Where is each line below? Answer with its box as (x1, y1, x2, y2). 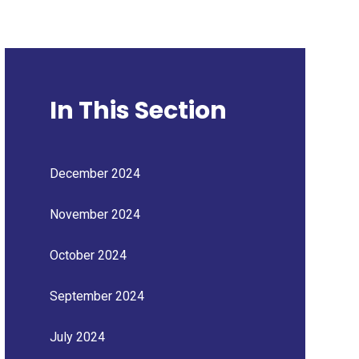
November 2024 (49, 207, 140, 222)
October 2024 (49, 248, 127, 263)
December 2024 (49, 166, 140, 181)
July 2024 (49, 329, 105, 345)
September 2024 (49, 288, 144, 304)
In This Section (49, 94, 227, 127)
